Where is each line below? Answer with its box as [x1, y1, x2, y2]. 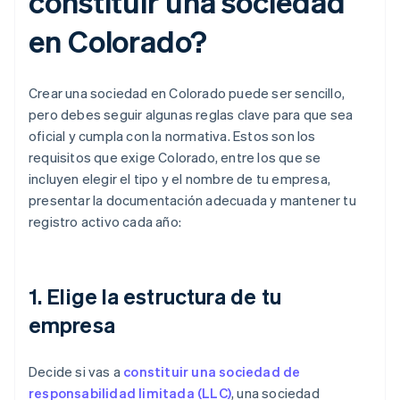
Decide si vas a [29, 362, 124, 381]
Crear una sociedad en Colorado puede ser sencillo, [29, 84, 346, 103]
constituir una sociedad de [123, 362, 301, 381]
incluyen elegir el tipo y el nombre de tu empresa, [29, 170, 331, 188]
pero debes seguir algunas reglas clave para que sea [29, 105, 354, 124]
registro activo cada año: [29, 212, 181, 231]
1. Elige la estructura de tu [29, 282, 281, 311]
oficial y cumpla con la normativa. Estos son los [29, 127, 316, 146]
